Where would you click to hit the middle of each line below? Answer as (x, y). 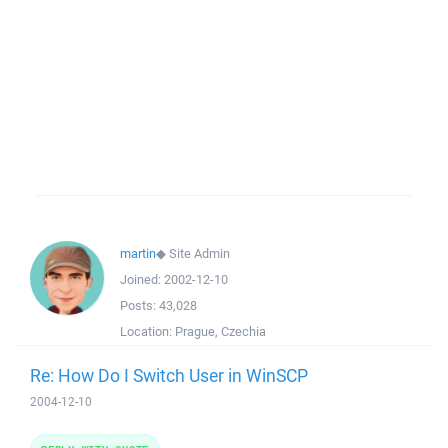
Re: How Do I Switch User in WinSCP (169, 375)
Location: (147, 331)
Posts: (139, 305)
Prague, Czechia (220, 331)
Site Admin (199, 253)
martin (138, 253)
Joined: (142, 279)
